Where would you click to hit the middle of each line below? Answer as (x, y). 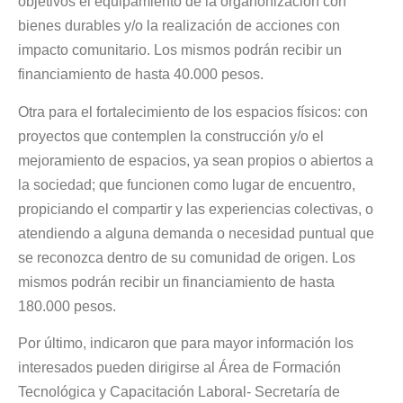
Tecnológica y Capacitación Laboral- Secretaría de (179, 392)
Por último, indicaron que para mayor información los (186, 344)
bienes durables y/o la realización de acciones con (179, 26)
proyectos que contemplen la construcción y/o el (171, 136)
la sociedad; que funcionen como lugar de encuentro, (187, 184)
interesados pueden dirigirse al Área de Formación (179, 368)
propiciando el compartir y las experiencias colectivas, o (196, 209)
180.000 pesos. (67, 306)
